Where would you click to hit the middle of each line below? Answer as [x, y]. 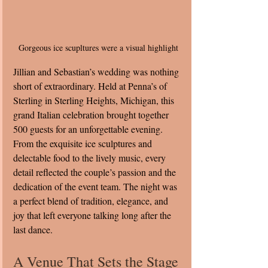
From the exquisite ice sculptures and [84, 143]
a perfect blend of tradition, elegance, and [92, 200]
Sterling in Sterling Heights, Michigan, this [95, 100]
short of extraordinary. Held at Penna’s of [91, 86]
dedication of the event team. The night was [96, 186]
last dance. [33, 229]
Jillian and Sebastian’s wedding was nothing [97, 71]
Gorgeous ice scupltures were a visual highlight [98, 47]
